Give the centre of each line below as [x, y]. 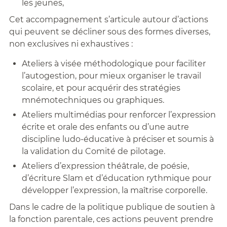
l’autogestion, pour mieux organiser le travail [111, 76]
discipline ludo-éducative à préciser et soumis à [118, 139]
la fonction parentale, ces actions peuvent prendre [111, 219]
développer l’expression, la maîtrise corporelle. [115, 191]
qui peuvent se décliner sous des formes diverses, [109, 32]
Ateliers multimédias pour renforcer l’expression [119, 115]
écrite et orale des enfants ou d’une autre [105, 127]
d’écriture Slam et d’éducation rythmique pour [116, 178]
